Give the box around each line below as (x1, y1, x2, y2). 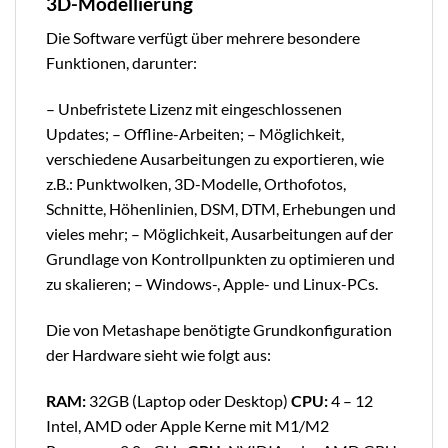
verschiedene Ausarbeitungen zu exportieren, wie (46, 149, 384, 169)
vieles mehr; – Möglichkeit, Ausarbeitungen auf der (46, 224, 393, 244)
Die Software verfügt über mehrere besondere (46, 28, 360, 48)
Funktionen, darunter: (46, 53, 197, 73)
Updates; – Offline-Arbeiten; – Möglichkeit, (46, 124, 344, 144)
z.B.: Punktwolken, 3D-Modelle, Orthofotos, (46, 174, 346, 194)
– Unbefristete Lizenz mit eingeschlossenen (46, 99, 342, 119)
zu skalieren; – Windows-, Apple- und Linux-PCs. (46, 274, 378, 294)
